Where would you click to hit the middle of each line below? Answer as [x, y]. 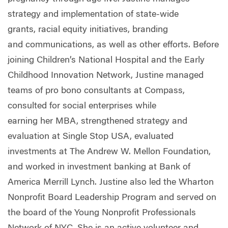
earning [24, 122]
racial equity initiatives [83, 30]
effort [173, 45]
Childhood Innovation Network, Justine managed [106, 76]
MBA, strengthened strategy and [121, 122]
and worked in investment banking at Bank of [99, 167]
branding [150, 30]
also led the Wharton [170, 183]
